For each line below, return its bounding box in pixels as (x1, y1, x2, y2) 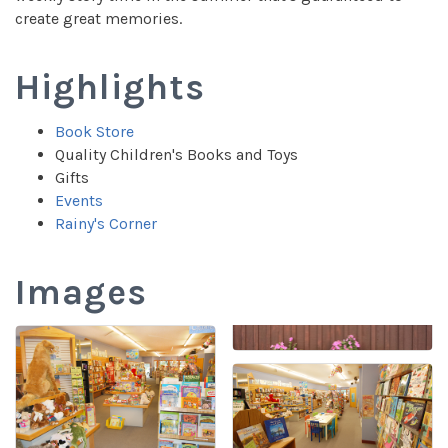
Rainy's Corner (55, 214, 157, 234)
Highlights (15, 66, 205, 109)
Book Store (55, 122, 134, 142)
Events (55, 191, 103, 211)
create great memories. (15, 9, 182, 29)
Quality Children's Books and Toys (55, 145, 298, 165)
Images (15, 271, 147, 314)
